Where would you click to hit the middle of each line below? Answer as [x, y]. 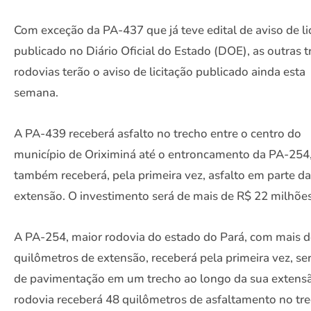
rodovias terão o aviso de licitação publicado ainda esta [160, 72]
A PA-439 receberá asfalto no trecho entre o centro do [158, 133]
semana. [36, 92]
